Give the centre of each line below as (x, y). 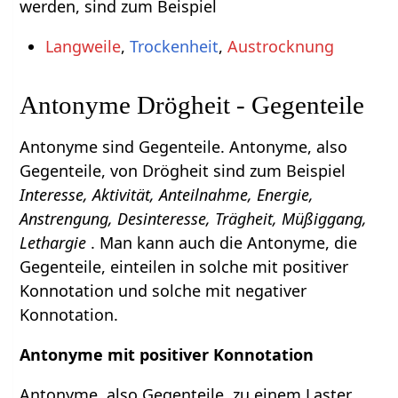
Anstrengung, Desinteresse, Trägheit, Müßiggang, (194, 218)
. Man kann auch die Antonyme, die (224, 242)
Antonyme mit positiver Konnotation (167, 354)
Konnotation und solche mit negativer (163, 290)
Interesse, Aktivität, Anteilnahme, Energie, (167, 194)
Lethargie (56, 242)
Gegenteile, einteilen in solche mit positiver (184, 266)
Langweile (83, 46)
